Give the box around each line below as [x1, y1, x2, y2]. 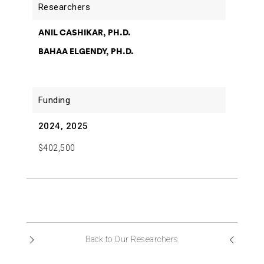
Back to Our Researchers [85, 234, 179, 244]
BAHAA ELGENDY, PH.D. [38, 45, 134, 58]
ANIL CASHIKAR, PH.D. [38, 27, 131, 39]
